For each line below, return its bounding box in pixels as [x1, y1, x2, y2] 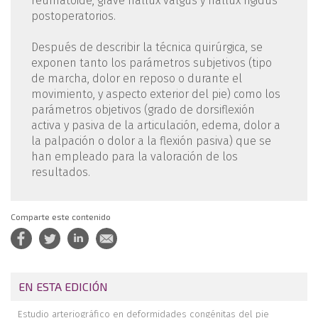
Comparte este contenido [11, 211, 111, 221]
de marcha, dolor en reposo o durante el [31, 71, 242, 85]
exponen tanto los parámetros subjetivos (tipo [31, 55, 272, 70]
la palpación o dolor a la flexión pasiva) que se [31, 133, 271, 148]
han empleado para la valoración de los [31, 149, 238, 163]
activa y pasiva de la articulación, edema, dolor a [31, 118, 280, 132]
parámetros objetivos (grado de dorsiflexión [31, 102, 255, 116]
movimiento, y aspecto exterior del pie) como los [31, 87, 280, 101]
